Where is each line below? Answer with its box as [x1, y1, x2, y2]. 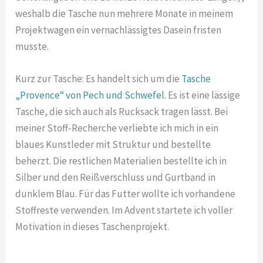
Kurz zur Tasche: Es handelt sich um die [15, 72, 182, 86]
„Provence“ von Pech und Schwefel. [15, 89, 167, 102]
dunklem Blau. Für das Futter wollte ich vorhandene [15, 187, 236, 201]
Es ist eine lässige [166, 89, 241, 102]
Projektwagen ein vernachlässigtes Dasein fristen [15, 23, 222, 36]
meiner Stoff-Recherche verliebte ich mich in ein [15, 122, 219, 135]
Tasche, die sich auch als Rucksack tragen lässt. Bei [15, 105, 228, 119]
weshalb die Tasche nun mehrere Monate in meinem [15, 6, 234, 20]
